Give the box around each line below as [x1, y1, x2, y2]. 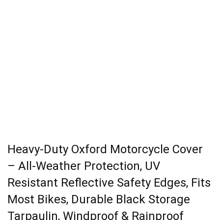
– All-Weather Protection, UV [7, 159, 160, 173]
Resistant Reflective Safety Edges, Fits [7, 176, 211, 190]
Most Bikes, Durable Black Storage [7, 192, 190, 207]
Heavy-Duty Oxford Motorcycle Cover [7, 142, 203, 157]
